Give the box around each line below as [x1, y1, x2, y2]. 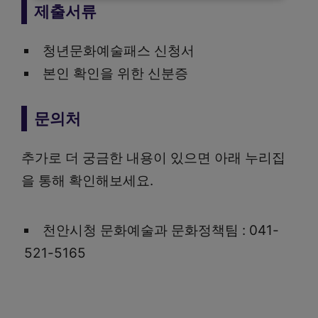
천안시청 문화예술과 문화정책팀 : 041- [42, 221, 279, 238]
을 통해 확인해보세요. [21, 172, 153, 189]
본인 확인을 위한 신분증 [42, 65, 188, 82]
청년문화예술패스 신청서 [42, 43, 194, 59]
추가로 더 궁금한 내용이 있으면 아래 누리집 [21, 149, 285, 166]
